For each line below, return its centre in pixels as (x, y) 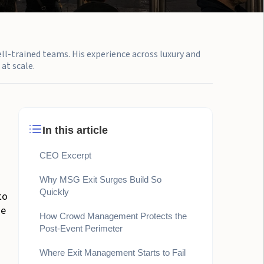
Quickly (55, 192)
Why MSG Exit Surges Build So (101, 179)
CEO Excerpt (66, 155)
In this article (75, 130)
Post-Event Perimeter (81, 228)
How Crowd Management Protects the (113, 216)
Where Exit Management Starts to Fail (113, 253)
